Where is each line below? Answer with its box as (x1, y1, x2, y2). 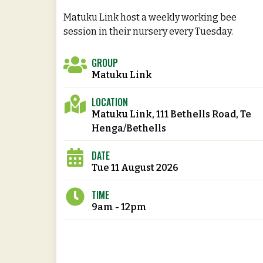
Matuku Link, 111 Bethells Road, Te (92, 108, 251, 120)
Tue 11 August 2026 (92, 161, 178, 173)
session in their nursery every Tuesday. (63, 25, 233, 37)
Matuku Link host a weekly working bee (63, 11, 237, 23)
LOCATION (92, 95, 128, 109)
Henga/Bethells (92, 122, 166, 134)
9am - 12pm (92, 201, 147, 213)
